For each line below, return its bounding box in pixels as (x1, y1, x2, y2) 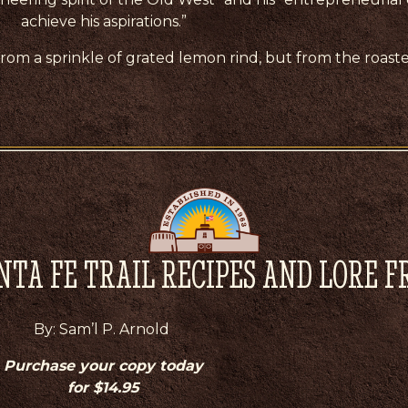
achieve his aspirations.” (20, 12, 187, 30)
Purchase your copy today (4, 356, 203, 374)
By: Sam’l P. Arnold (34, 320, 173, 338)
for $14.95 (67, 378, 139, 396)
